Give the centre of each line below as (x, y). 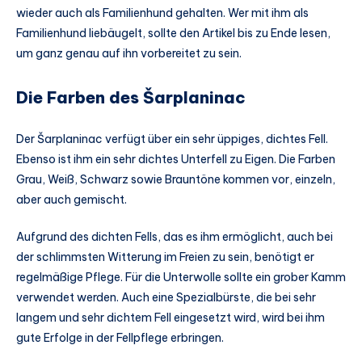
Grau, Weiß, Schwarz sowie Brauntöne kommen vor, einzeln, (176, 180)
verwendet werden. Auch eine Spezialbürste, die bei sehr (166, 297)
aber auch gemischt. (72, 200)
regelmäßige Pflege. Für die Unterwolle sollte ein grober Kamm (181, 277)
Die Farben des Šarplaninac (131, 97)
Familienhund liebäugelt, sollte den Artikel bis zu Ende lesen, (173, 34)
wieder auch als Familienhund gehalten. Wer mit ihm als (162, 13)
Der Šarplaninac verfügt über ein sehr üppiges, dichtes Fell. (172, 139)
